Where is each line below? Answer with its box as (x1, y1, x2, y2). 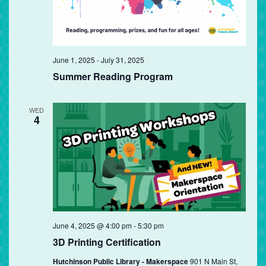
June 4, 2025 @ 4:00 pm (52, 220, 132, 231)
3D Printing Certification (52, 235, 161, 249)
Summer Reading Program (52, 69, 173, 84)
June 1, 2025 (52, 55, 95, 65)
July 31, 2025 (100, 55, 144, 65)
